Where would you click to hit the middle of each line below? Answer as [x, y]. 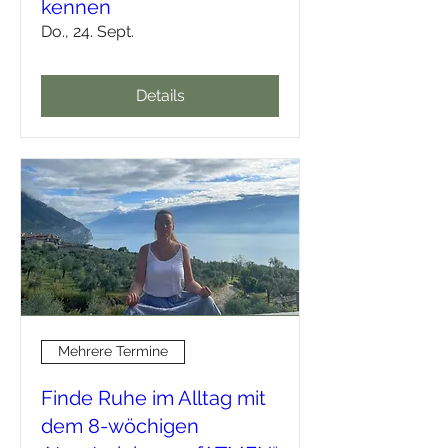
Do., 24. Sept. [87, 32]
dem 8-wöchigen [120, 425]
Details [160, 96]
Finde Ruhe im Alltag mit [153, 397]
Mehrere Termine [113, 351]
